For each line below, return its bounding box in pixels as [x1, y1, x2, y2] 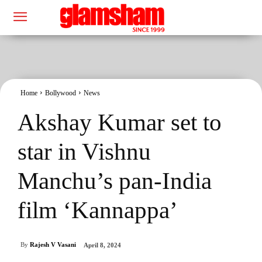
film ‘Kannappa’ [18, 196, 178, 223]
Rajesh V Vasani [30, 241, 76, 249]
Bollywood [45, 88, 76, 97]
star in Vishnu [18, 137, 151, 165]
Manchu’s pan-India [18, 167, 212, 194]
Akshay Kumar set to [18, 108, 222, 136]
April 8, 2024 [84, 242, 121, 249]
